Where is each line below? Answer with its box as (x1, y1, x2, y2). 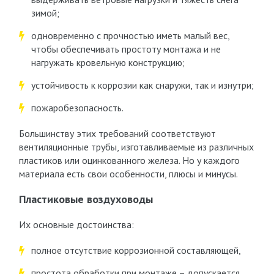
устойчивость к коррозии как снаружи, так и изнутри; (31, 79, 254, 91)
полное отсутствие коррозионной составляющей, (31, 244, 241, 256)
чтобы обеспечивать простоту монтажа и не (31, 43, 221, 55)
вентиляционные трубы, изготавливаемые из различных (18, 141, 254, 153)
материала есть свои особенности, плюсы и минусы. (18, 168, 238, 180)
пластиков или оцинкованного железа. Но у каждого (18, 154, 240, 166)
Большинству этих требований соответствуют (18, 127, 216, 139)
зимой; (31, 7, 59, 19)
